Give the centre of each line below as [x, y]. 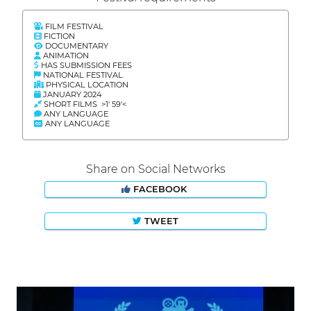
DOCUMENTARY [76, 45]
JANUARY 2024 [71, 94]
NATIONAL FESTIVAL [82, 75]
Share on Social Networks [155, 169]
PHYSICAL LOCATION [86, 84]
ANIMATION [65, 55]
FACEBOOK [160, 190]
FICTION [58, 36]
